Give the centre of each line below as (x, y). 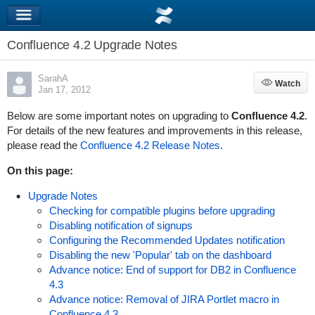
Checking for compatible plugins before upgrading (162, 211)
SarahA (53, 78)
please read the (43, 145)
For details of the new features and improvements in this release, (154, 130)
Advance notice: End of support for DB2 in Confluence (172, 270)
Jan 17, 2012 (64, 90)
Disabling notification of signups (121, 225)
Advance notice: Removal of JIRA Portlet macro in (164, 299)
